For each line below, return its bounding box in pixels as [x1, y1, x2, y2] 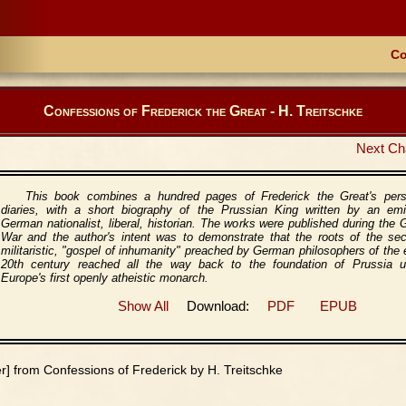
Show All [117, 299, 169, 314]
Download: [168, 299, 267, 314]
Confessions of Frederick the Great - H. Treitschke [43, 103, 362, 119]
